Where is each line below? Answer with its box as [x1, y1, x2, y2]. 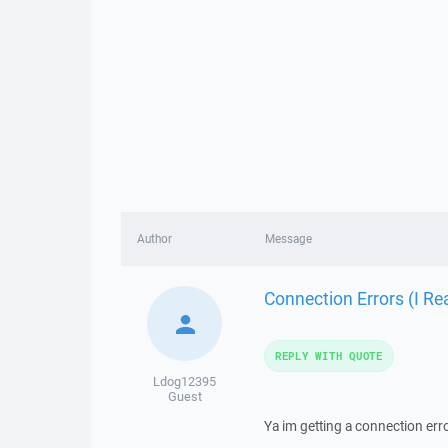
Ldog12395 [153, 373, 217, 390]
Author [137, 231, 172, 246]
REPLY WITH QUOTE [274, 348, 383, 363]
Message [264, 231, 312, 246]
